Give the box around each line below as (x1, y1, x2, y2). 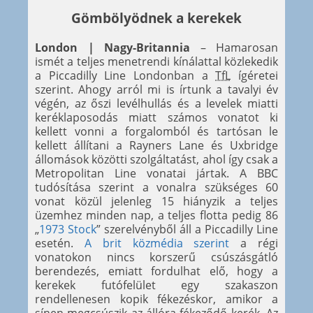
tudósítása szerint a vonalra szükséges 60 (35, 179, 278, 195)
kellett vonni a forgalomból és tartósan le (35, 123, 278, 139)
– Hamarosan (190, 39, 278, 55)
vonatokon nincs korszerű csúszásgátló (35, 249, 278, 265)
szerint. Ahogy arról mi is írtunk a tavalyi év (35, 81, 278, 97)
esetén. (35, 235, 85, 251)
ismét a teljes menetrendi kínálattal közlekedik (35, 53, 278, 69)
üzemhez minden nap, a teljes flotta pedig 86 (35, 207, 278, 223)
